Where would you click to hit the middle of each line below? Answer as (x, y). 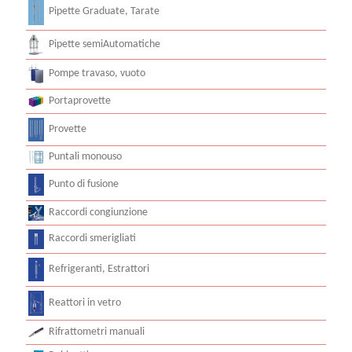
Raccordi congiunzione (98, 212)
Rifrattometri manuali (97, 332)
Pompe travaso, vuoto (97, 73)
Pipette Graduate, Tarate (104, 11)
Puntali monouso (85, 156)
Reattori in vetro (85, 302)
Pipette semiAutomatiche (104, 44)
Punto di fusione (84, 184)
